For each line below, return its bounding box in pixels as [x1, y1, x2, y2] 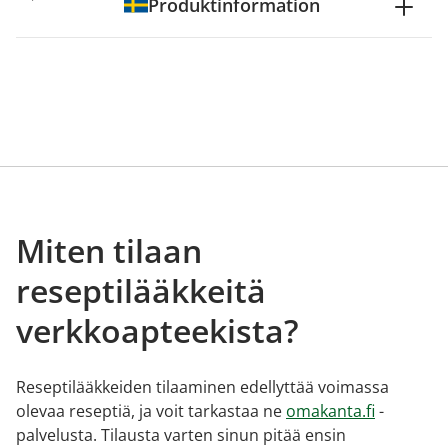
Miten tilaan [16, 229, 202, 272]
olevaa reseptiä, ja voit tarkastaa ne [16, 400, 286, 422]
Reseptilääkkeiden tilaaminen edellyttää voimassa [16, 376, 389, 398]
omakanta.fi [286, 400, 375, 422]
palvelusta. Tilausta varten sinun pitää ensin [16, 424, 346, 446]
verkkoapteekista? [16, 309, 299, 352]
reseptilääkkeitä [16, 269, 266, 312]
